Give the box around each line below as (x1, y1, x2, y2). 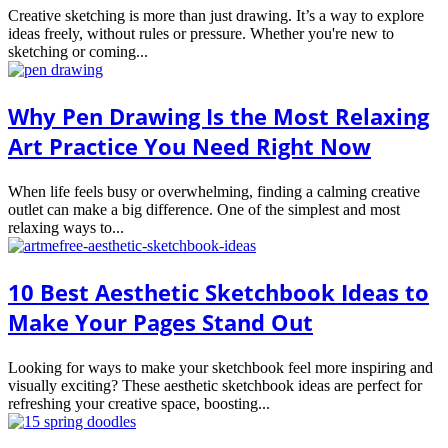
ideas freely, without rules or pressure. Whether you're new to (8, 24, 394, 42)
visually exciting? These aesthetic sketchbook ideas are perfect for (8, 376, 422, 394)
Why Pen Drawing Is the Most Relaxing (8, 100, 429, 131)
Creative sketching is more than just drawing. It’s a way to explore (8, 6, 424, 24)
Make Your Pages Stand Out (8, 306, 313, 337)
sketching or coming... (8, 42, 148, 60)
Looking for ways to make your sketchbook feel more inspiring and (8, 358, 433, 376)
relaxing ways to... (8, 218, 124, 236)
